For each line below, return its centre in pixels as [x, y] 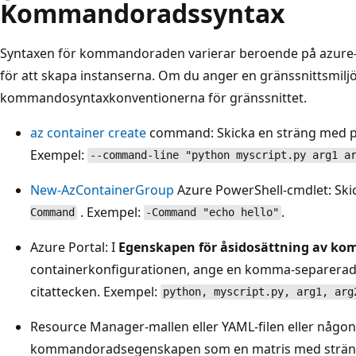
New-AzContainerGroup [102, 190]
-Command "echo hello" [213, 213]
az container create [88, 132]
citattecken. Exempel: [95, 291]
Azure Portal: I [74, 247]
